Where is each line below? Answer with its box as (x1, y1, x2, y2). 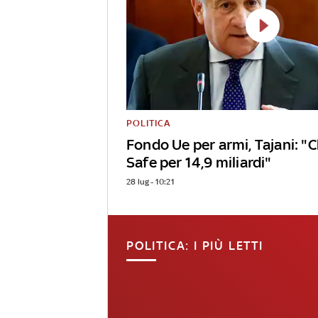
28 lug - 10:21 (126, 177, 175, 187)
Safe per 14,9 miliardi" (126, 153, 272, 172)
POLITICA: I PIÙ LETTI (126, 238, 263, 253)
